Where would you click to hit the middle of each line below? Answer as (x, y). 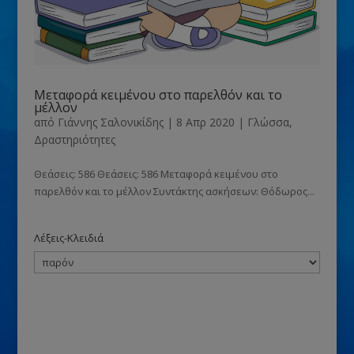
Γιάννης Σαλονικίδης (110, 122)
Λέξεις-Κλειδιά (68, 237)
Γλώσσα (268, 122)
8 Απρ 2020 (205, 122)
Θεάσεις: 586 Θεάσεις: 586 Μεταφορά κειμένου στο (156, 173)
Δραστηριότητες (74, 139)
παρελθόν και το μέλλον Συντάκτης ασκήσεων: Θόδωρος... (174, 191)
